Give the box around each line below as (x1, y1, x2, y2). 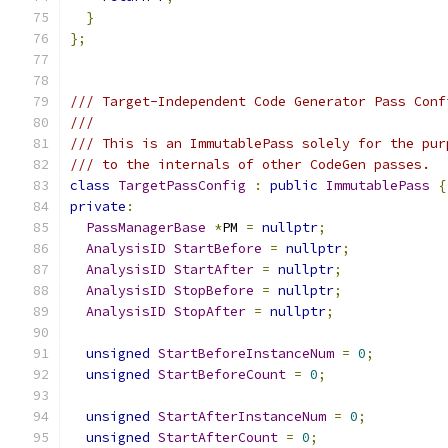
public (270, 177, 318, 194)
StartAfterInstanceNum (158, 408, 326, 425)
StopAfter (174, 303, 246, 320)
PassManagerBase (86, 219, 206, 236)
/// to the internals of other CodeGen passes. (70, 156, 430, 173)
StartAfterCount (158, 429, 278, 446)
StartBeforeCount (158, 366, 286, 383)
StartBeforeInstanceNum (158, 345, 334, 362)
